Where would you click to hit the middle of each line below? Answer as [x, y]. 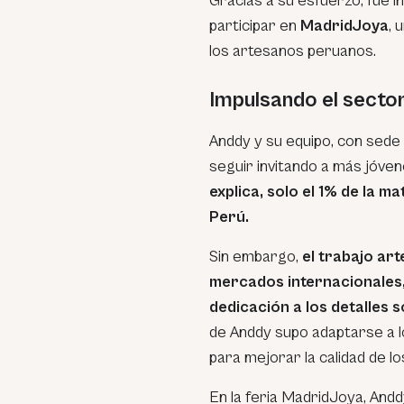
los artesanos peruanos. [293, 51]
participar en [255, 26]
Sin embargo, [256, 257]
